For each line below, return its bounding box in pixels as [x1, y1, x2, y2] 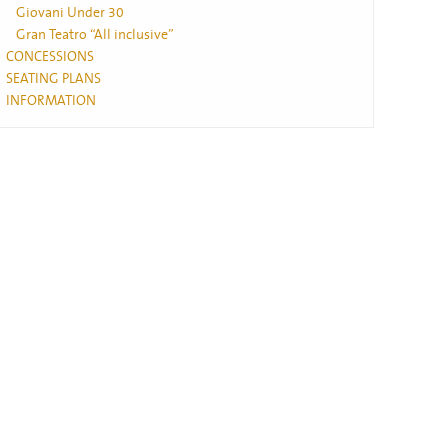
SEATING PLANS [6, 69, 101, 89]
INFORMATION [6, 91, 96, 111]
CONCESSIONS [6, 47, 94, 67]
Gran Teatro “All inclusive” [16, 25, 174, 45]
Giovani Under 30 [16, 3, 124, 23]
